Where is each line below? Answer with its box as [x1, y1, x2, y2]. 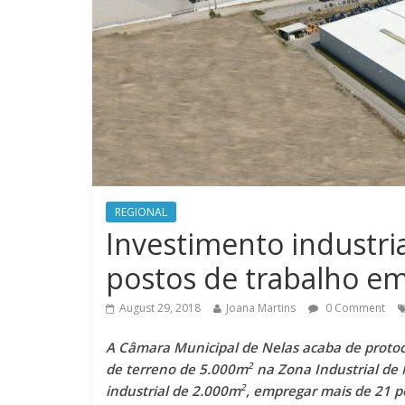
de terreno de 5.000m [106, 359, 248, 378]
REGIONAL [115, 203, 167, 220]
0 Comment [323, 299, 385, 316]
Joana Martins [226, 299, 296, 316]
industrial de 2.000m [106, 381, 240, 400]
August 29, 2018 [119, 299, 201, 316]
